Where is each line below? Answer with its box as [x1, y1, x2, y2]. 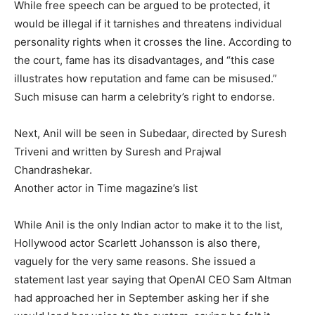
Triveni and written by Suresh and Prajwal [14, 144, 221, 158]
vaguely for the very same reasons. [14, 254, 188, 268]
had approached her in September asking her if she [14, 290, 269, 304]
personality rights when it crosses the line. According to [14, 34, 292, 49]
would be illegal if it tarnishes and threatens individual [14, 16, 282, 30]
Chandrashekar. [14, 162, 92, 176]
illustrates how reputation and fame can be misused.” [14, 71, 277, 85]
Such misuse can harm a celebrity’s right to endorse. [14, 89, 275, 103]
